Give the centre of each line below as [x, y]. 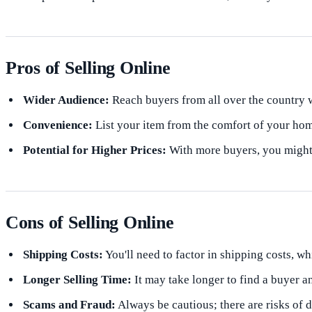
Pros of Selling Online [88, 68]
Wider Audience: [66, 100]
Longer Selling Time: [77, 280]
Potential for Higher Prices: [94, 150]
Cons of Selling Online [90, 223]
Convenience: [57, 125]
